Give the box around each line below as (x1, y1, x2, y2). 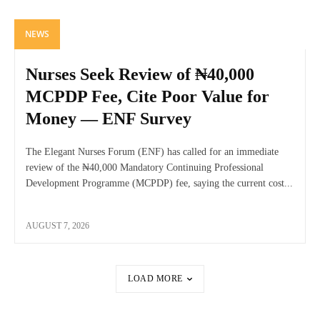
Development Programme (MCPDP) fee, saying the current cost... (26, 178, 293, 189)
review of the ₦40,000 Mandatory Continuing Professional (26, 162, 264, 174)
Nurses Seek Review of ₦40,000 (26, 65, 254, 84)
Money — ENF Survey (26, 109, 191, 129)
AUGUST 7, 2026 (26, 221, 89, 231)
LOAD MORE (128, 274, 183, 284)
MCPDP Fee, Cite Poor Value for (26, 87, 269, 106)
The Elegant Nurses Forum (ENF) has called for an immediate (26, 146, 279, 158)
